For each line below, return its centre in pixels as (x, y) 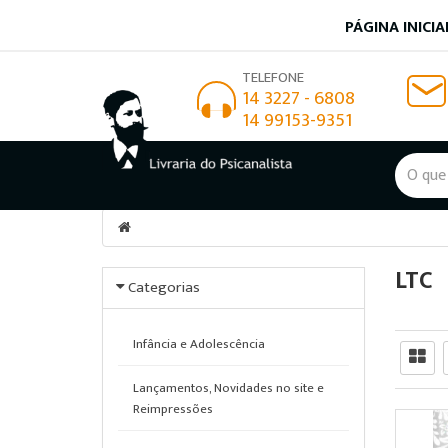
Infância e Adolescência (199, 344)
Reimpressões (173, 409)
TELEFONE (273, 77)
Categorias (164, 287)
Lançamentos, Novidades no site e (228, 388)
